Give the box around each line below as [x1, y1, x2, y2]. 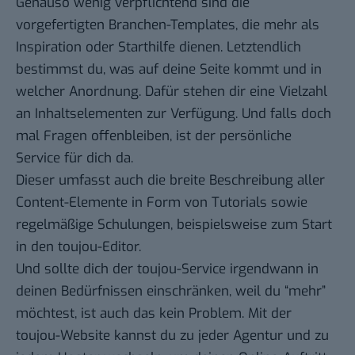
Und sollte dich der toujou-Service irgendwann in [16, 259, 319, 278]
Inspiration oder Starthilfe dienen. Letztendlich [16, 37, 301, 56]
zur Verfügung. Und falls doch [143, 104, 331, 123]
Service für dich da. [16, 148, 133, 167]
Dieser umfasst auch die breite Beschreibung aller [16, 170, 325, 189]
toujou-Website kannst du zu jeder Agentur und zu [16, 326, 329, 345]
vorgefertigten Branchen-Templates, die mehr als [16, 15, 319, 34]
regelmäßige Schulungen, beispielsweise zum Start [16, 215, 332, 234]
